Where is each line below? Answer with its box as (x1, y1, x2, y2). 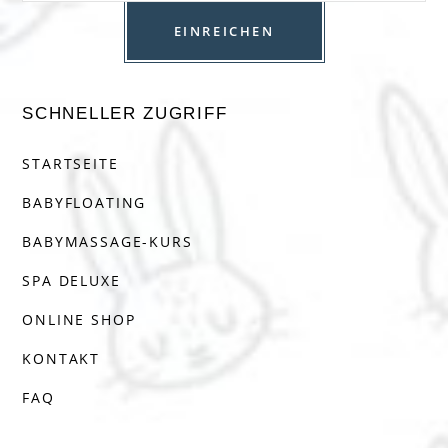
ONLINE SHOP (22, 310, 136, 330)
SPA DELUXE (22, 271, 121, 291)
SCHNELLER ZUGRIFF (22, 104, 228, 124)
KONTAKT (22, 349, 101, 369)
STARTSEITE (22, 154, 119, 174)
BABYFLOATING (22, 193, 147, 213)
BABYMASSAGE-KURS (22, 232, 193, 252)
